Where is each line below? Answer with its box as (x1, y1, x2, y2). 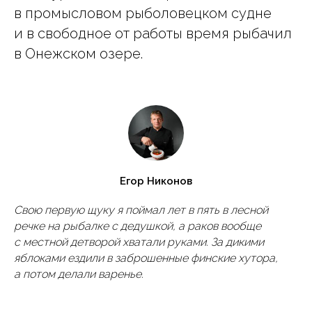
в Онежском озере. (14, 45, 143, 62)
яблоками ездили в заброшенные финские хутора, (14, 251, 278, 265)
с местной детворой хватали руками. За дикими (14, 235, 264, 249)
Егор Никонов (120, 175, 192, 187)
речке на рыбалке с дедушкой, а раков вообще (14, 219, 261, 233)
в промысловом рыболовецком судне (14, 5, 272, 22)
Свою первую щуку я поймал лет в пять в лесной (14, 203, 268, 217)
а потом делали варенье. (14, 267, 143, 281)
